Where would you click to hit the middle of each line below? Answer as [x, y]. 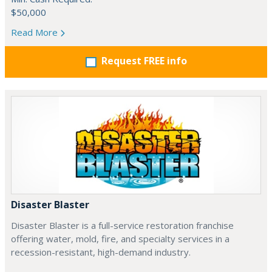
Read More [36, 32]
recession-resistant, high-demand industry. [101, 252]
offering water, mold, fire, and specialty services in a [120, 239]
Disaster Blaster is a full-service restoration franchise [122, 225]
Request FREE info [144, 61]
